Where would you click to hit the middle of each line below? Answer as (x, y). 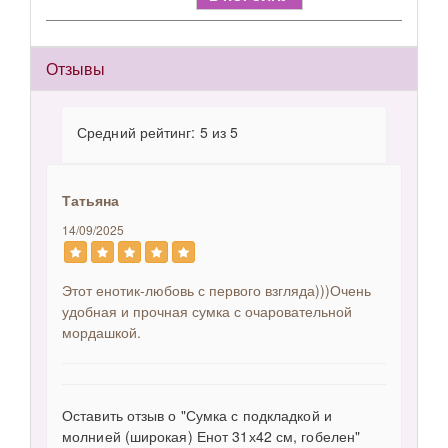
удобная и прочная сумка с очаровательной (207, 311)
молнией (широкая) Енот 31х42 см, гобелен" (211, 436)
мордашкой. (101, 332)
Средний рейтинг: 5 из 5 (158, 132)
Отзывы (75, 68)
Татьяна (90, 200)
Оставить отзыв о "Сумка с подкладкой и (197, 415)
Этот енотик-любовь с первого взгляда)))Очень (216, 290)
